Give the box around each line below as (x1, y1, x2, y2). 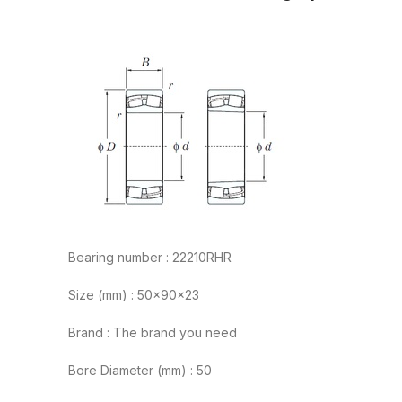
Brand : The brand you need (68, 325, 237, 341)
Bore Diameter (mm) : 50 (68, 363, 212, 379)
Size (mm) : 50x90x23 (68, 287, 199, 303)
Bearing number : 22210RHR (68, 249, 232, 266)
